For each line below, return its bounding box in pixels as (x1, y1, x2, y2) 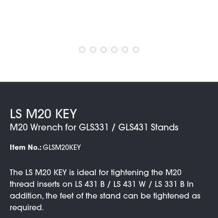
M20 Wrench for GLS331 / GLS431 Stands (10, 124, 179, 133)
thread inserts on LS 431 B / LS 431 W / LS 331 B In (10, 181, 194, 189)
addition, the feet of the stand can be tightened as (10, 193, 200, 200)
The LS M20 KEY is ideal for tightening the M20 (10, 169, 182, 177)
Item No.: (10, 145, 43, 152)
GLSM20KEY (43, 145, 81, 152)
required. (10, 204, 44, 212)
